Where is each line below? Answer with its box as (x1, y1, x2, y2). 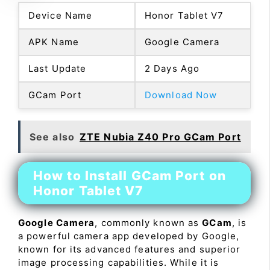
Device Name (28, 9, 93, 21)
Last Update (28, 62, 87, 74)
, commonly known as (95, 216, 202, 228)
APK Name (28, 36, 79, 48)
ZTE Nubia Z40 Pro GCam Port (80, 130, 241, 143)
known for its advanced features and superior (18, 243, 241, 255)
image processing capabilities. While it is (18, 256, 219, 268)
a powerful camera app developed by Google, (18, 230, 240, 242)
